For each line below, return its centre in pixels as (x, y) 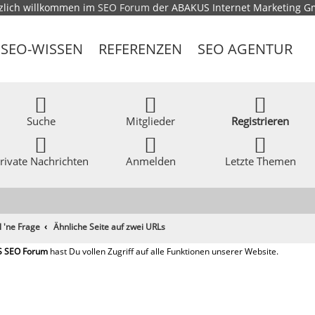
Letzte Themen (260, 161)
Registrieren (261, 121)
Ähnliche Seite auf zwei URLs (110, 227)
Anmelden (150, 161)
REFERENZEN (141, 49)
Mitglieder (151, 121)
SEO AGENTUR (245, 49)
